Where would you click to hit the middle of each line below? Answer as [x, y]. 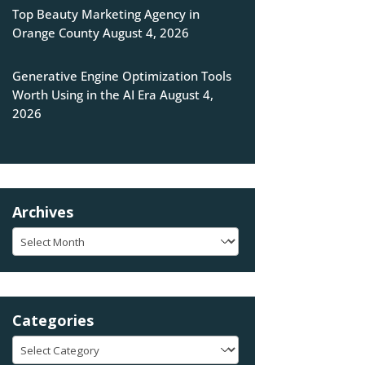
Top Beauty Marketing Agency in [106, 14]
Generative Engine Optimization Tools [121, 76]
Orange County [55, 33]
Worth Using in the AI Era [84, 95]
